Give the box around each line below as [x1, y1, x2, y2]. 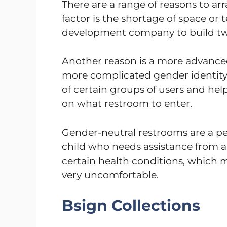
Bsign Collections [62, 196, 200, 215]
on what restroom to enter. [62, 98, 192, 110]
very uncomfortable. [62, 169, 159, 181]
